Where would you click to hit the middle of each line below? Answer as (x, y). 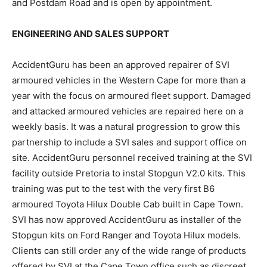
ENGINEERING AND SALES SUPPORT (91, 34)
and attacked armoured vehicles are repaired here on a (128, 111)
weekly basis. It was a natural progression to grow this (126, 127)
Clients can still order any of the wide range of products (129, 251)
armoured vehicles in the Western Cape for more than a (129, 80)
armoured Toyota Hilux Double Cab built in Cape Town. (128, 204)
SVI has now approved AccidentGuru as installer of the (127, 220)
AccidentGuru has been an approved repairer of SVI (121, 65)
